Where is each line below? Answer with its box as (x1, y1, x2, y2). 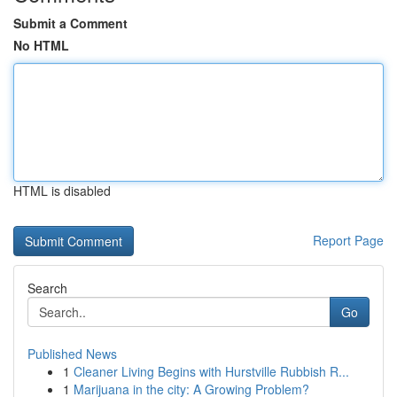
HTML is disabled (13, 182, 111, 199)
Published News (27, 345, 117, 362)
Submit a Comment (13, 14, 128, 32)
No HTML (13, 36, 69, 54)
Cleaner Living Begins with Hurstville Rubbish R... (74, 362, 349, 380)
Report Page (313, 231, 384, 249)
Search (27, 279, 67, 297)
